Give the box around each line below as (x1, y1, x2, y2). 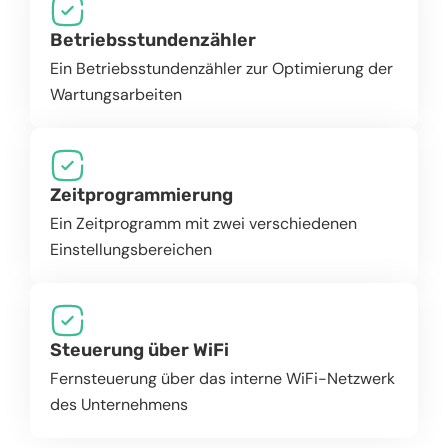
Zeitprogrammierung (50, 184, 233, 207)
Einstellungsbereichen (50, 239, 212, 261)
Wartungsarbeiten (50, 84, 182, 106)
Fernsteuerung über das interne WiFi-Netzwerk (50, 368, 395, 390)
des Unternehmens (50, 394, 188, 416)
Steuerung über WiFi (50, 339, 229, 362)
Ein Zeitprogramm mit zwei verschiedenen (50, 213, 357, 235)
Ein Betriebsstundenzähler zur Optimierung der (50, 58, 393, 80)
